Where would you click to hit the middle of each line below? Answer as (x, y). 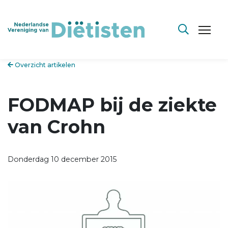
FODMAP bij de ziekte (112, 105)
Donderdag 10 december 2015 (62, 159)
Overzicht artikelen (44, 65)
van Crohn (56, 126)
